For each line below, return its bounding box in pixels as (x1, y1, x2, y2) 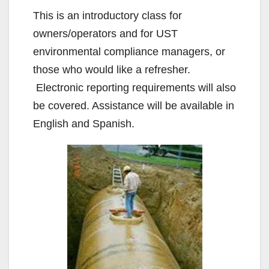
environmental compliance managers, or (33, 45, 225, 58)
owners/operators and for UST (33, 27, 178, 40)
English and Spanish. (33, 117, 134, 130)
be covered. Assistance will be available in (33, 99, 234, 112)
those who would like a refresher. (33, 63, 190, 76)
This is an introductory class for (33, 9, 182, 22)
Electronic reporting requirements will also (33, 81, 236, 94)
